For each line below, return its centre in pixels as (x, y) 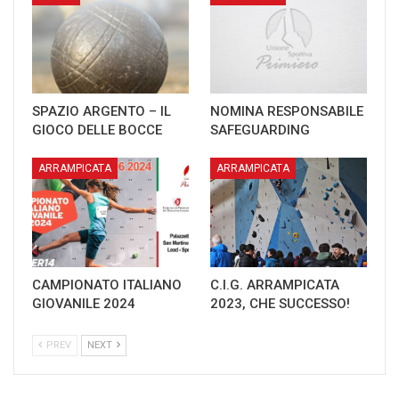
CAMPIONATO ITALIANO (107, 285)
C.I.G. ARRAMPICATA (275, 285)
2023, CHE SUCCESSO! (280, 304)
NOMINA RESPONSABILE (287, 111)
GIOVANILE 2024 (84, 304)
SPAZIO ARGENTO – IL (102, 111)
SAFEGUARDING (260, 130)
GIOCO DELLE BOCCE (97, 130)
